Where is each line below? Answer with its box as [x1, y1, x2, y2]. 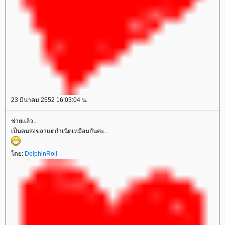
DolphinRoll [25, 150, 57, 157]
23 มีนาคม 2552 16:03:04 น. [11, 96, 87, 103]
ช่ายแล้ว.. [11, 118, 36, 125]
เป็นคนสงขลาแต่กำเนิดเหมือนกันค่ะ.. [11, 128, 107, 135]
